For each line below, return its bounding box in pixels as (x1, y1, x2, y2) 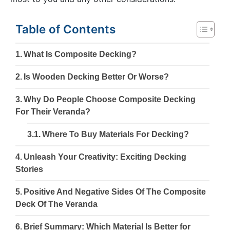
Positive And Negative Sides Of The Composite (24, 187, 206, 197)
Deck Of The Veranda (15, 200, 98, 209)
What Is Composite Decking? (24, 50, 137, 59)
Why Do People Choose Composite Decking (24, 95, 196, 104)
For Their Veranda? (15, 107, 90, 117)
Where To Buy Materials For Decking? (42, 130, 189, 139)
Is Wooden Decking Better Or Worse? (24, 72, 169, 82)
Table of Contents (15, 22, 116, 36)
